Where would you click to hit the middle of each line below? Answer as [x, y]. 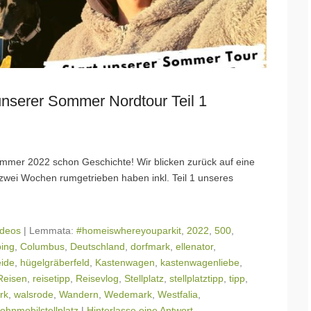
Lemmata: [53, 231]
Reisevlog [97, 279]
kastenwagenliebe [200, 263]
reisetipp [51, 279]
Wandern [79, 295]
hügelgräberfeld [55, 263]
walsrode [34, 295]
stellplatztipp [196, 279]
